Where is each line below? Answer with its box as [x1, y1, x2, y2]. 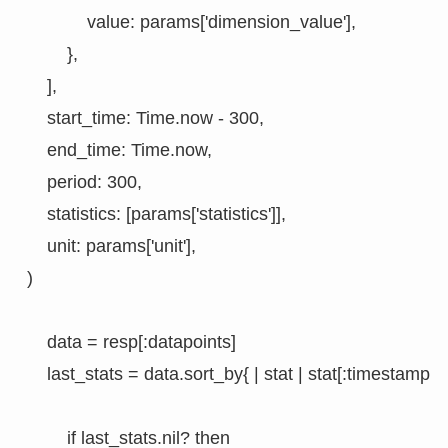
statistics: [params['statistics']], [26, 204, 286, 225]
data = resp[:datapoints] [26, 332, 236, 353]
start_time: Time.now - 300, [26, 108, 264, 129]
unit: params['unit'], [26, 236, 196, 257]
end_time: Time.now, [26, 140, 212, 161]
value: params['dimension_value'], [26, 12, 356, 33]
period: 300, [26, 172, 142, 193]
